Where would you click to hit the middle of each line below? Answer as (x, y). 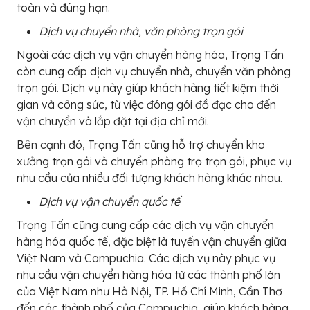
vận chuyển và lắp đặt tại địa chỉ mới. (113, 121)
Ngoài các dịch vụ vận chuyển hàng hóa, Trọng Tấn (150, 55)
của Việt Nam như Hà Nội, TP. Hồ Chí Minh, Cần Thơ (149, 291)
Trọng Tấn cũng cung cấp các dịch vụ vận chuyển (145, 225)
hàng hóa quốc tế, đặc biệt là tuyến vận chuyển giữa (152, 241)
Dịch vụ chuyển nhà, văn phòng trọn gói (141, 31)
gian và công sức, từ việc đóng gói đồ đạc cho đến (146, 104)
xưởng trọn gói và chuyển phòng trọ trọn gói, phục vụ (154, 161)
